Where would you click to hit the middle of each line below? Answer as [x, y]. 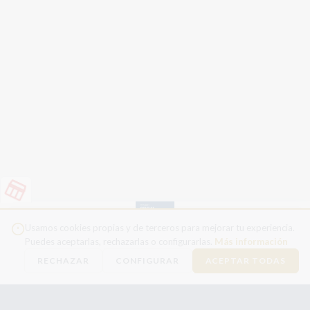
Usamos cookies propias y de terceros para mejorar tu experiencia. [160, 228]
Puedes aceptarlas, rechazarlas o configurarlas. [120, 241]
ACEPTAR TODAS [245, 261]
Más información [251, 241]
